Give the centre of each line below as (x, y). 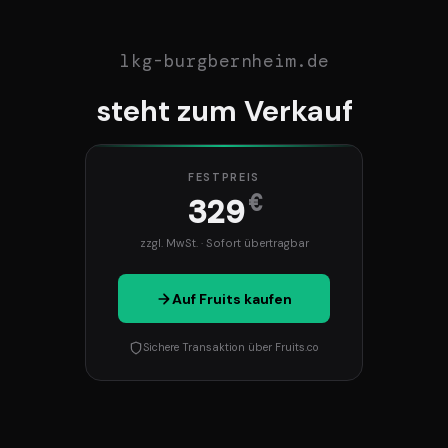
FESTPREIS (224, 176)
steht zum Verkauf (224, 111)
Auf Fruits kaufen (232, 298)
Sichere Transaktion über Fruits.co (231, 347)
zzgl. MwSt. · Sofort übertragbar (224, 242)
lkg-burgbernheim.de (224, 61)
